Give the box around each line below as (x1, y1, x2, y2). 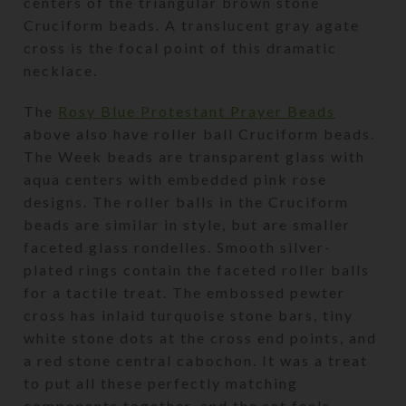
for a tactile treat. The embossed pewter (24, 283, 346, 301)
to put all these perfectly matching (24, 373, 299, 391)
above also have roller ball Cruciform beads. (24, 124, 376, 142)
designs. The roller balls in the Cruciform (24, 192, 350, 210)
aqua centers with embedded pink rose (24, 169, 328, 188)
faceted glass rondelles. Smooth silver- (24, 237, 333, 256)
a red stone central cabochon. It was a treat (24, 351, 369, 369)
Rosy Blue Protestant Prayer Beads (58, 101, 336, 120)
